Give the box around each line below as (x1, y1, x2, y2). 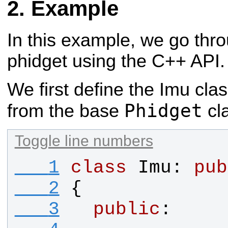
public (93, 199, 160, 220)
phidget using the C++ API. (7, 51, 225, 72)
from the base (7, 100, 124, 121)
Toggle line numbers (14, 131, 153, 149)
